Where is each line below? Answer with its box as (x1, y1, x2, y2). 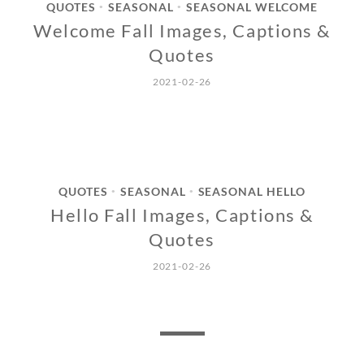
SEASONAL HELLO (197, 184, 306, 199)
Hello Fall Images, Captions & (50, 204, 314, 227)
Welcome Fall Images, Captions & (33, 19, 331, 42)
